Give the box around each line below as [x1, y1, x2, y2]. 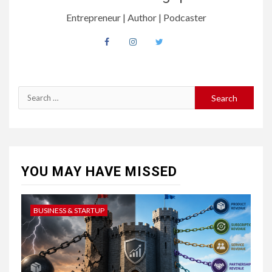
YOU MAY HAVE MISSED [21, 164, 177, 179]
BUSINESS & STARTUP [33, 206, 104, 215]
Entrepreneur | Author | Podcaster [66, 12, 206, 23]
